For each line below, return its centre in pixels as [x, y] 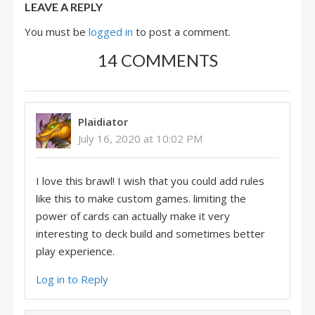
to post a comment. [182, 32]
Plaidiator [103, 122]
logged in [111, 32]
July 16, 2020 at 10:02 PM [140, 139]
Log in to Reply [72, 279]
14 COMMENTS [157, 60]
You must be [57, 32]
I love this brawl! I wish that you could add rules [150, 181]
